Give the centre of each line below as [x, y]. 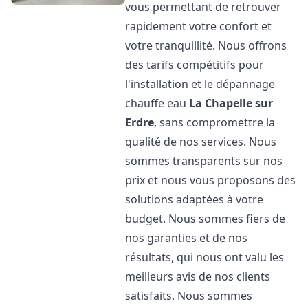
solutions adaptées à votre [195, 199]
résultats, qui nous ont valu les [205, 257]
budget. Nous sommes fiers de [206, 219]
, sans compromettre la [215, 122]
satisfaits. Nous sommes [189, 296]
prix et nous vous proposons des [211, 180]
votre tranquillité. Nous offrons [206, 45]
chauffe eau [157, 103]
